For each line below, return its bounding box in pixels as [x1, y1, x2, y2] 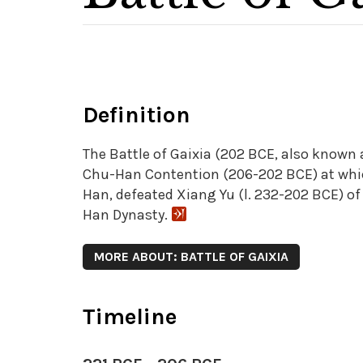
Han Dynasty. [83, 206, 168, 224]
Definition [83, 101, 190, 128]
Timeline [83, 303, 177, 330]
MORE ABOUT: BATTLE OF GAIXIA [94, 249, 288, 264]
